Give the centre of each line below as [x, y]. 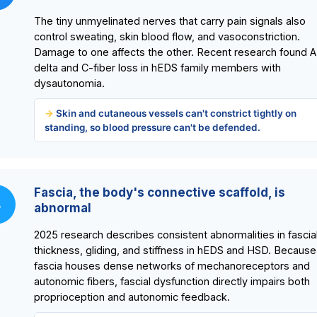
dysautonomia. [69, 83]
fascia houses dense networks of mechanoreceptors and [172, 266]
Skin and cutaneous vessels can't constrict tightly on [176, 114]
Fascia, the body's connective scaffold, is [160, 193]
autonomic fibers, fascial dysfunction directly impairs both [172, 282]
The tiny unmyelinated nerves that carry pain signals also [170, 21]
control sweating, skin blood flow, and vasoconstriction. [167, 37]
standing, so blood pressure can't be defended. [152, 128]
